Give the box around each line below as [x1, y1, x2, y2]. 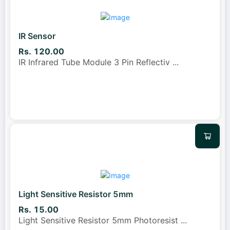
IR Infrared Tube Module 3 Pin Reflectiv [18, 57, 172, 68]
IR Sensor [18, 30, 55, 41]
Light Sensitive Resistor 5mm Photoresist [18, 215, 181, 226]
